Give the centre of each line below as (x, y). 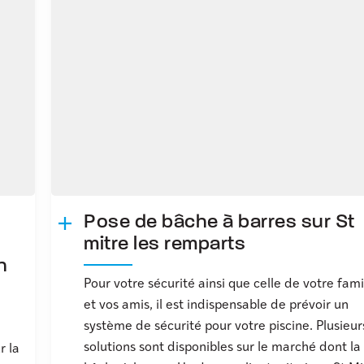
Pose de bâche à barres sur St (219, 223)
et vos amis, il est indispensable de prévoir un (217, 306)
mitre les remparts (165, 245)
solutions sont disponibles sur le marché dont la (223, 348)
